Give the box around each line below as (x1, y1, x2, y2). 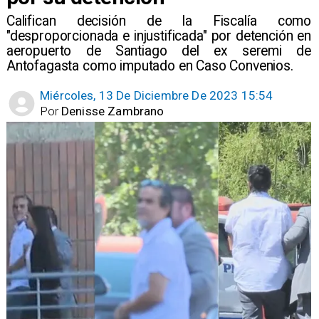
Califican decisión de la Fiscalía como (6, 13, 312, 30)
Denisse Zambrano (61, 103, 164, 118)
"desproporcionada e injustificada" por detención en (6, 28, 312, 45)
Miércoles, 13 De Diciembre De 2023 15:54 (40, 88, 273, 103)
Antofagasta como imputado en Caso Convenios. (6, 58, 293, 75)
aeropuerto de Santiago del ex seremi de (6, 43, 312, 60)
